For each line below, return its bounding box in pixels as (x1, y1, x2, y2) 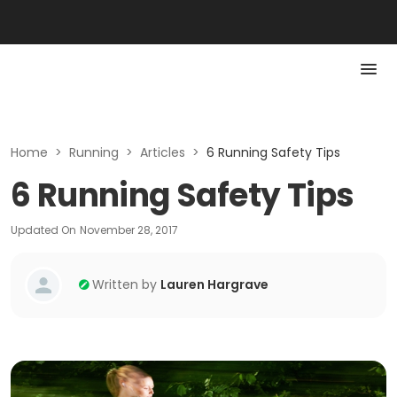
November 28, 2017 (80, 222, 178, 237)
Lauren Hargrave (160, 276, 269, 293)
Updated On (11, 222, 76, 237)
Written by (92, 276, 157, 293)
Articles (140, 144, 185, 161)
